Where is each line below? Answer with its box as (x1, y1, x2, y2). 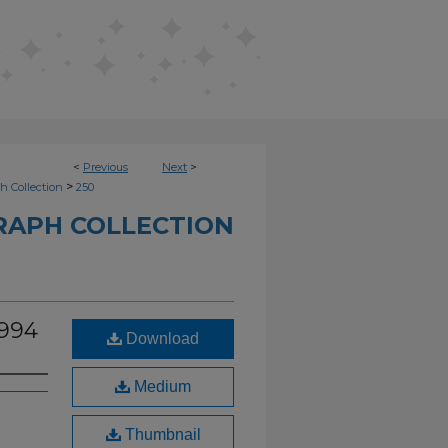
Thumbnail (120, 426, 201, 443)
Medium (130, 378, 191, 395)
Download (122, 330, 199, 347)
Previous (83, 160, 128, 174)
